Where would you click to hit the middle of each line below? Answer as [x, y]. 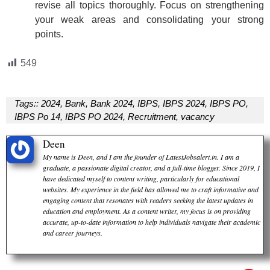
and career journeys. [73, 232]
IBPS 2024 [184, 103]
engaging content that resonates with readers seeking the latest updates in [148, 200]
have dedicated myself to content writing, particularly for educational [141, 178]
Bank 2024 [111, 103]
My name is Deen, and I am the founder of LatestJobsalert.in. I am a [141, 156]
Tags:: [26, 103]
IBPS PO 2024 [94, 116]
